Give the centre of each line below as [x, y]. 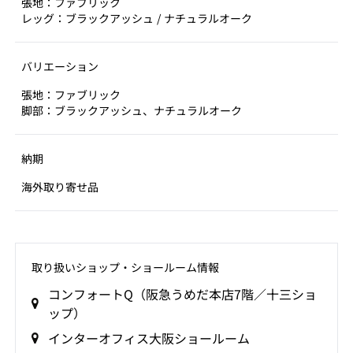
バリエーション [60, 66]
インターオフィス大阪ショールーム [149, 338]
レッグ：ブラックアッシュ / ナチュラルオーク [137, 18]
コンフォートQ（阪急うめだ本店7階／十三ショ [182, 294]
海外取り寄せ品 [60, 187]
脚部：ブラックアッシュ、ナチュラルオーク [132, 110]
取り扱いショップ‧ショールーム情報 [125, 267]
